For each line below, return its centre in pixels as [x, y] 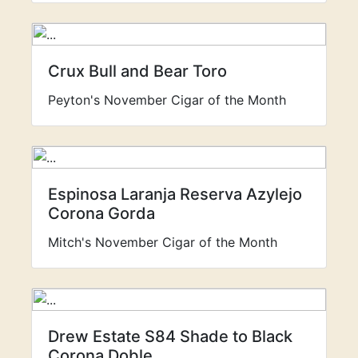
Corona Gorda [101, 213]
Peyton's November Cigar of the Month [167, 100]
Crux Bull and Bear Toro [137, 71]
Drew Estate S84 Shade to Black [170, 336]
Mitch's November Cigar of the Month [163, 242]
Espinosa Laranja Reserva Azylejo [175, 194]
